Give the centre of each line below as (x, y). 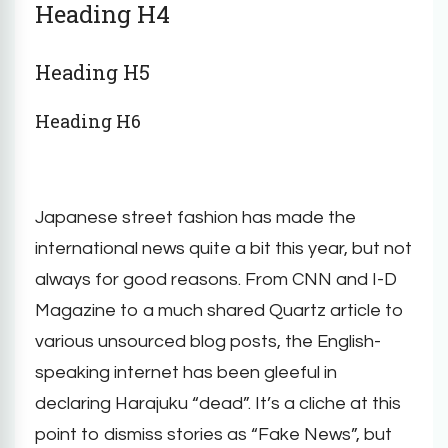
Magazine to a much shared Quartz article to (219, 310)
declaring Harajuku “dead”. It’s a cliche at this (218, 403)
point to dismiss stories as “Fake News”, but (213, 434)
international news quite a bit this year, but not (223, 248)
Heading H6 (88, 120)
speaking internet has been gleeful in (186, 372)
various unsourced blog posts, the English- (208, 341)
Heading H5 (92, 71)
